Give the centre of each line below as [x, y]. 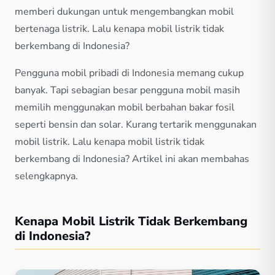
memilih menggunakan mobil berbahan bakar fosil [125, 107]
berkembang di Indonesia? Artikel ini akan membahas [132, 159]
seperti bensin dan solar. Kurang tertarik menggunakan [136, 124]
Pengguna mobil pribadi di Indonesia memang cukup [129, 73]
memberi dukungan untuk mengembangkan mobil [124, 11]
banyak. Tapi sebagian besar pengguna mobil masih [127, 90]
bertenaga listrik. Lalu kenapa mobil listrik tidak [119, 29]
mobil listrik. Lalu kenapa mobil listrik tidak [110, 141]
